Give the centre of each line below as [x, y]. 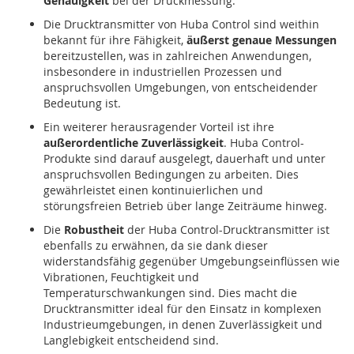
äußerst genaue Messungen [262, 40]
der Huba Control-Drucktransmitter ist [227, 229]
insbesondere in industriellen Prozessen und [163, 71]
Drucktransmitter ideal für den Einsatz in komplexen [183, 308]
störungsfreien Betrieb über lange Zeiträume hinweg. [185, 205]
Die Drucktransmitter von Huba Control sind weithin [181, 24]
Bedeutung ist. [82, 103]
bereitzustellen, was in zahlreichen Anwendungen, [177, 55]
